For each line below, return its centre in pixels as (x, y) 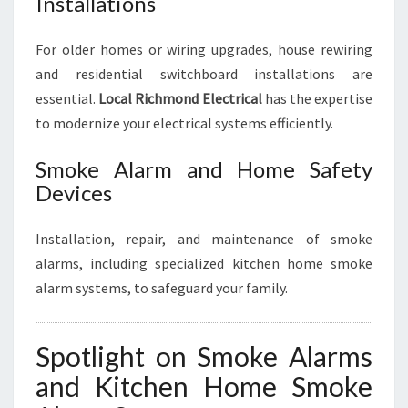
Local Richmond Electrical (180, 98)
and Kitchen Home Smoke (204, 386)
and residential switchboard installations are (204, 74)
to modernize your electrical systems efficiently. (184, 123)
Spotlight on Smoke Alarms (204, 356)
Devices (74, 193)
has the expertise (317, 98)
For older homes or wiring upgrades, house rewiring (204, 49)
